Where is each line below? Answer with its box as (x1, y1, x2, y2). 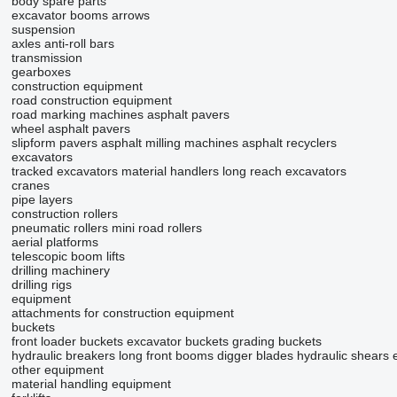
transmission (11, 51, 82, 66)
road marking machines (11, 107, 144, 122)
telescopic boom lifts (11, 249, 125, 264)
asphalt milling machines (100, 136, 238, 151)
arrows (111, 8, 150, 23)
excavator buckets (126, 334, 229, 349)
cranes (11, 178, 50, 193)
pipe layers (11, 192, 73, 207)
